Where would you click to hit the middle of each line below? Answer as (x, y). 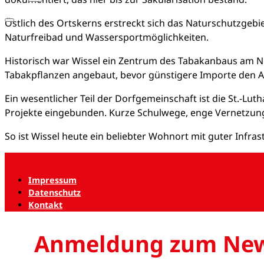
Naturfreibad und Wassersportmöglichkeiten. (107, 37)
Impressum (52, 180)
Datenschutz (55, 193)
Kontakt (45, 205)
